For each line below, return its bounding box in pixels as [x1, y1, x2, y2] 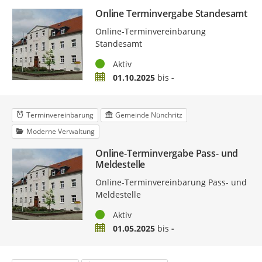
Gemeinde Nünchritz [115, 110, 182, 120]
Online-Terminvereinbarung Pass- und [95, 177, 247, 188]
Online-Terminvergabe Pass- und [95, 147, 239, 160]
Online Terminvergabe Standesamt [95, 7, 248, 20]
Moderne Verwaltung [26, 126, 95, 137]
